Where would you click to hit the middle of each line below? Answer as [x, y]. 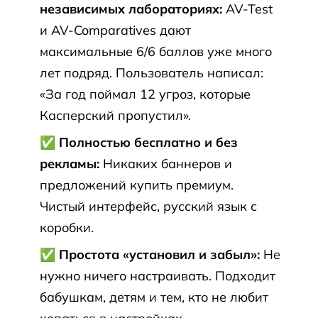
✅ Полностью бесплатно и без [139, 142]
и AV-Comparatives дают [115, 30]
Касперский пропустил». [115, 115]
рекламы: [70, 164]
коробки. [67, 227]
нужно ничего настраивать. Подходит [158, 276]
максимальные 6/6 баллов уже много [156, 51]
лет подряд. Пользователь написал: [152, 73]
